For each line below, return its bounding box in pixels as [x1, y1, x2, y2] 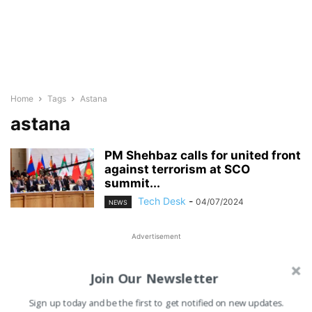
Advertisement [131, 232, 181, 241]
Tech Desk [138, 195, 186, 207]
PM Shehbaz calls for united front [104, 148, 301, 162]
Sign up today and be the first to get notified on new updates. [29, 297, 284, 309]
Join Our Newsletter [90, 269, 219, 287]
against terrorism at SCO [104, 162, 250, 176]
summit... [104, 176, 160, 190]
